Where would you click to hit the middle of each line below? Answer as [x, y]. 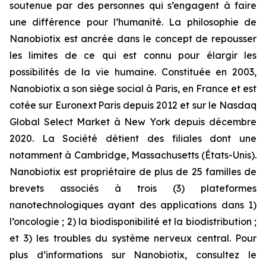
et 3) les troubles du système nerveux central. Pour [133, 238]
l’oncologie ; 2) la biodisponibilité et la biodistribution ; [133, 221]
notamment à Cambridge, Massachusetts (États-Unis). [133, 155]
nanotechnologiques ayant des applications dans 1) [133, 205]
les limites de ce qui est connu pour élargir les [133, 55]
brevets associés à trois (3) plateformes [133, 188]
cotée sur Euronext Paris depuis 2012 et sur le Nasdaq [133, 105]
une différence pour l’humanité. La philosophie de [133, 22]
